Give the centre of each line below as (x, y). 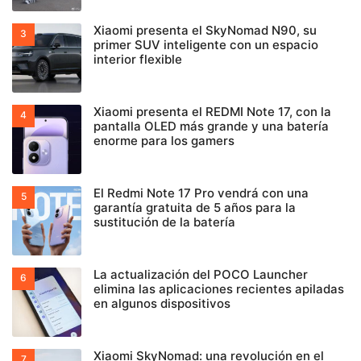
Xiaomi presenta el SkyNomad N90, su (205, 30)
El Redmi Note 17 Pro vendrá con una (201, 193)
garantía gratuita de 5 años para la (195, 207)
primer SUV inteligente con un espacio (206, 44)
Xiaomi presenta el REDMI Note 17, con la (212, 111)
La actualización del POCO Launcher (201, 274)
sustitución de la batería (164, 222)
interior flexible (138, 59)
